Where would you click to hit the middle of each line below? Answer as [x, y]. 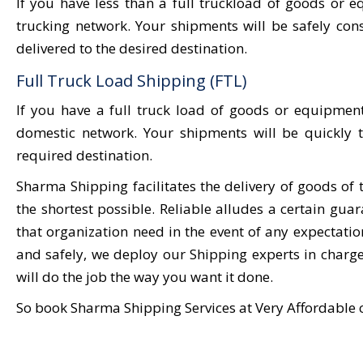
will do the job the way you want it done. [145, 277]
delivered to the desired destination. [132, 48]
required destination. [84, 155]
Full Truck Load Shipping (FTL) [132, 81]
